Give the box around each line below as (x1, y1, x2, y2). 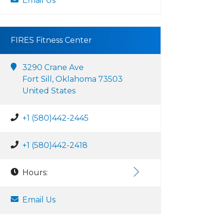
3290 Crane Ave (22, 63, 84, 72)
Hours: (22, 168, 48, 177)
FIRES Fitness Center (11, 36, 92, 45)
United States (22, 86, 75, 95)
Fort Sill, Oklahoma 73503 (22, 74, 123, 84)
